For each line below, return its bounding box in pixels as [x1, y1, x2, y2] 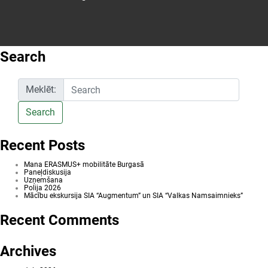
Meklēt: [26, 84, 56, 95]
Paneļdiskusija [24, 168, 71, 176]
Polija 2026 [24, 184, 61, 192]
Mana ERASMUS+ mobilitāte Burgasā [24, 160, 144, 169]
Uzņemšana [24, 176, 63, 184]
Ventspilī [151, 7, 179, 16]
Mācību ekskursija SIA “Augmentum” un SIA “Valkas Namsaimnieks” [24, 191, 243, 200]
